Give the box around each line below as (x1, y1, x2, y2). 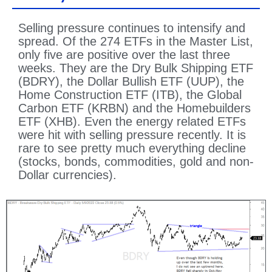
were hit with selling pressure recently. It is (18, 128, 246, 142)
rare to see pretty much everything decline (18, 141, 246, 155)
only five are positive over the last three (18, 48, 230, 62)
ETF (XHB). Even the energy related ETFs (18, 115, 246, 129)
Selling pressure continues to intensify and (18, 21, 245, 35)
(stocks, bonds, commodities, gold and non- (18, 155, 254, 169)
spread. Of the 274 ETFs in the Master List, (18, 35, 253, 49)
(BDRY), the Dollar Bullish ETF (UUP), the (18, 75, 244, 89)
